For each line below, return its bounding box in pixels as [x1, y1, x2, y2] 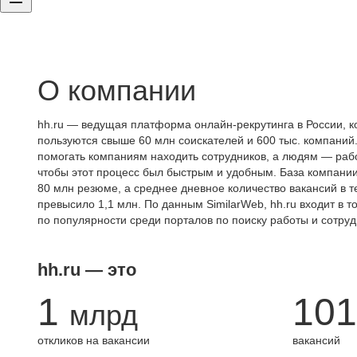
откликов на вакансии [37, 334, 150, 347]
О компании [37, 74, 196, 107]
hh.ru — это [37, 260, 136, 280]
